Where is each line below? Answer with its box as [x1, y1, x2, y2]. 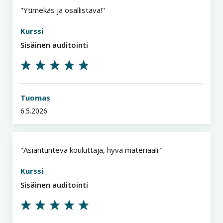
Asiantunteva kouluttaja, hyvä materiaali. [23, 145, 160, 155]
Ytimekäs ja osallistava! [23, 5, 102, 15]
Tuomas [20, 93, 50, 103]
